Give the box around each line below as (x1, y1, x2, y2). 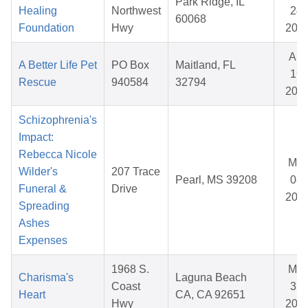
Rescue (19, 76, 56, 89)
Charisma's (19, 272, 74, 284)
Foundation (19, 22, 74, 34)
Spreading (19, 200, 69, 212)
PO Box (111, 59, 149, 71)
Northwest (111, 5, 161, 17)
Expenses (19, 234, 67, 247)
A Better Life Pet (19, 59, 97, 71)
